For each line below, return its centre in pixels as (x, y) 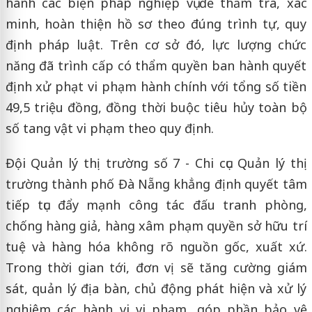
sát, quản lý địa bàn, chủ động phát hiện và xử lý (156, 288)
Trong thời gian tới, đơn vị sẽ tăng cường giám (156, 267)
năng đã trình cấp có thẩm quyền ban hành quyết (156, 65)
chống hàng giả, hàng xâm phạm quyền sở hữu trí (156, 225)
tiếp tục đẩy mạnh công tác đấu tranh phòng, (156, 204)
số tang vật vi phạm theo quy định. (109, 128)
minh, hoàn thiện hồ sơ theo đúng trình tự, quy (156, 23)
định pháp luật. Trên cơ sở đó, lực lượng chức (156, 44)
